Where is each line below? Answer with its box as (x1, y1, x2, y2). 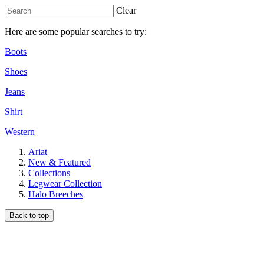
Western (5, 127, 35, 137)
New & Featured (28, 157, 91, 167)
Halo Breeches (28, 189, 83, 199)
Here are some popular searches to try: (5, 27, 147, 37)
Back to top (9, 211, 49, 220)
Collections (28, 168, 70, 178)
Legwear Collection (28, 179, 102, 189)
